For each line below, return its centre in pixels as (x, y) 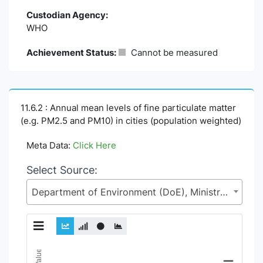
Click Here (95, 145)
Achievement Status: (71, 53)
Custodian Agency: (67, 15)
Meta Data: (50, 145)
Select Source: (62, 170)
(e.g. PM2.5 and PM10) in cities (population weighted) (131, 121)
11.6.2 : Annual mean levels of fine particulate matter (128, 108)
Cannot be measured (173, 53)
